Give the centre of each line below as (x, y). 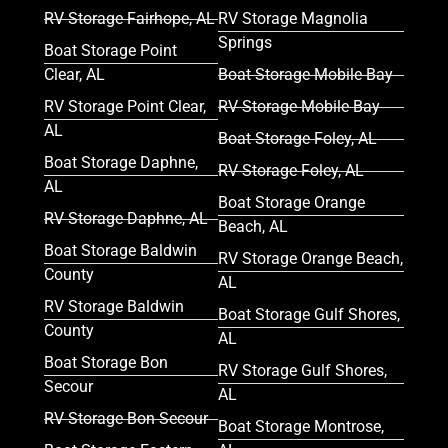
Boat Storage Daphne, (121, 163)
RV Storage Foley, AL (291, 171)
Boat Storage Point (110, 51)
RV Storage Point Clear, (125, 107)
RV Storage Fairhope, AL (129, 19)
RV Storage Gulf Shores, (303, 371)
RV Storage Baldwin (114, 307)
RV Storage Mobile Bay (299, 107)
